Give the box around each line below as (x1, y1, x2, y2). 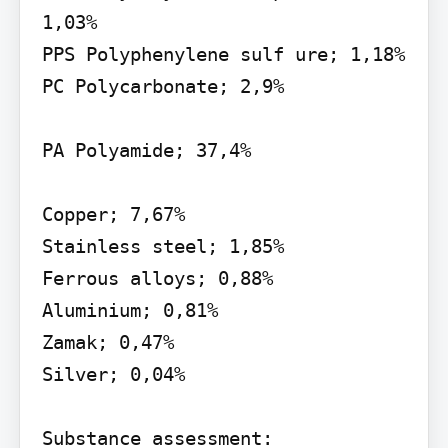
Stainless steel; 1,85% (41, 234, 284, 257)
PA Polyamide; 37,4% (41, 138, 251, 161)
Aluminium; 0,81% (41, 298, 218, 321)
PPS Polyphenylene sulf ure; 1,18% (41, 42, 405, 65)
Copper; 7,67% (41, 202, 185, 225)
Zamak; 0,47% (41, 330, 174, 353)
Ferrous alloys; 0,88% (41, 266, 273, 289)
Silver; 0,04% (41, 362, 185, 385)
